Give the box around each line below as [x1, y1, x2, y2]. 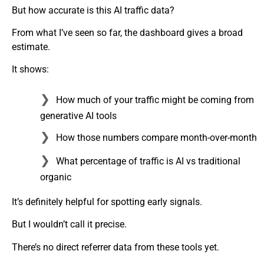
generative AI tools [40, 110, 117, 121]
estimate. [12, 41, 50, 53]
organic [40, 171, 71, 183]
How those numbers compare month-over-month [56, 131, 257, 143]
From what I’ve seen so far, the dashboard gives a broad [12, 27, 243, 39]
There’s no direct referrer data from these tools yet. [12, 241, 219, 253]
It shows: [12, 64, 49, 75]
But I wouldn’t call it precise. [12, 219, 127, 230]
